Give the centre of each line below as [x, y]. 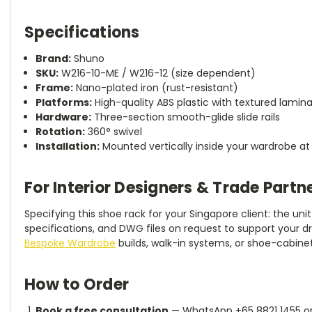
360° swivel [114, 131]
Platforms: [64, 102]
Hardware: [64, 117]
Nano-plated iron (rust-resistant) [156, 87]
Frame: [55, 87]
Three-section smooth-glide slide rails [186, 117]
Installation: [68, 146]
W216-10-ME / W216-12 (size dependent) [157, 73]
